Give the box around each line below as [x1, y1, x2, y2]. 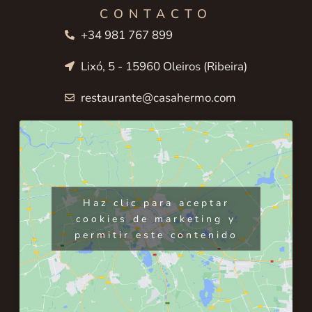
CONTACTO [100, 5, 212, 22]
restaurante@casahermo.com [80, 89, 236, 106]
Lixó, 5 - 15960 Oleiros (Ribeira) [80, 58, 247, 75]
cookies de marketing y [76, 212, 236, 226]
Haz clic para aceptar [82, 196, 230, 210]
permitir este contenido [74, 228, 238, 242]
